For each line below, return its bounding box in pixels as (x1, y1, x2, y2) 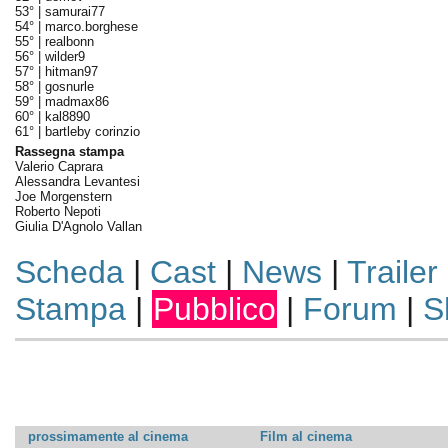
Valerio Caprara (14, 159, 103, 174)
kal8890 (44, 109, 90, 124)
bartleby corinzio (44, 124, 140, 139)
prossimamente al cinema (27, 429, 188, 444)
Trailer (346, 254, 438, 290)
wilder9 (44, 49, 85, 64)
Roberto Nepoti (14, 204, 101, 219)
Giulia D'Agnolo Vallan (14, 219, 142, 234)
